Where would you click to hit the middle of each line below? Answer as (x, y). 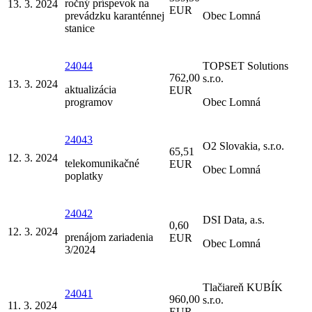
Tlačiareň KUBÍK (243, 287)
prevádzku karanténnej (115, 15)
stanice (80, 28)
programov (89, 102)
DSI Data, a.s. (234, 219)
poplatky (84, 175)
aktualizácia (91, 89)
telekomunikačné (102, 163)
